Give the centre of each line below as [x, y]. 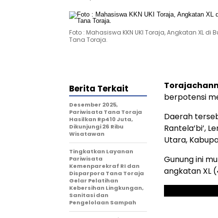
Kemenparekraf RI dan [104, 166]
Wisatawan [87, 134]
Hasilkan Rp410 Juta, [101, 119]
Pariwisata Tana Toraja [106, 112]
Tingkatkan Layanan [101, 151]
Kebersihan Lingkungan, [106, 188]
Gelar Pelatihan [94, 181]
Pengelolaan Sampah [103, 202]
